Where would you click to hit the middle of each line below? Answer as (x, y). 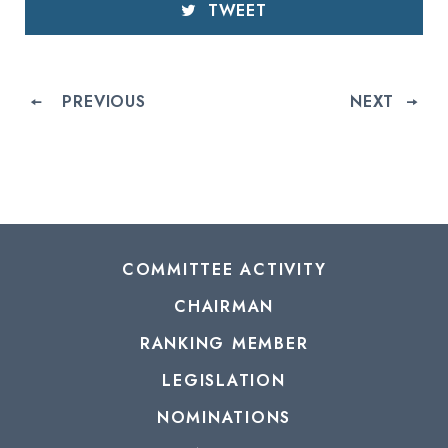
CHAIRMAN (224, 306)
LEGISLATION (224, 380)
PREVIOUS (104, 101)
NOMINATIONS (224, 417)
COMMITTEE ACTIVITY (224, 269)
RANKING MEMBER (224, 343)
